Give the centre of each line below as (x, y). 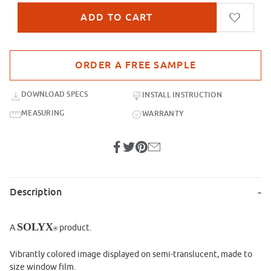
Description (36, 192)
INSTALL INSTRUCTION (182, 95)
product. (74, 228)
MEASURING (43, 113)
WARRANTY (163, 113)
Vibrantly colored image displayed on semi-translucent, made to (131, 254)
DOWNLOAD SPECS (55, 95)
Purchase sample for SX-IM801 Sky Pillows (89, 57)
